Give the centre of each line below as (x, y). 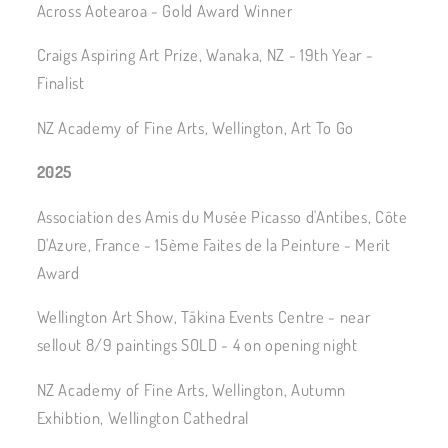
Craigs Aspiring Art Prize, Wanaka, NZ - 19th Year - (205, 55)
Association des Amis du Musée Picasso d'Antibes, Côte (222, 216)
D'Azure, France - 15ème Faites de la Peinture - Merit (213, 244)
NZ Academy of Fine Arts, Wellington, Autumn (191, 389)
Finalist (60, 83)
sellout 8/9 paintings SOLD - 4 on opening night (197, 345)
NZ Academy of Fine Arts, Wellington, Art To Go (195, 127)
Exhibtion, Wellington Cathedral (142, 417)
